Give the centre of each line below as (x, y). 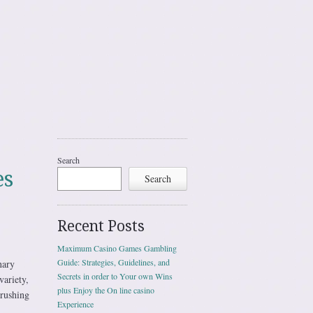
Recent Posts (101, 226)
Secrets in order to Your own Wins (115, 276)
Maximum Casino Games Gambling (117, 248)
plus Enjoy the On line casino (106, 290)
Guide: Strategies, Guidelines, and (114, 262)
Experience (75, 304)
